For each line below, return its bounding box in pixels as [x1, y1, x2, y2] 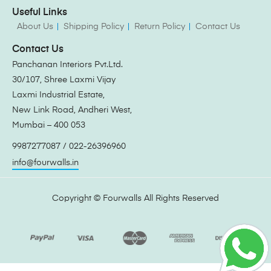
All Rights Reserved [142, 194, 219, 203]
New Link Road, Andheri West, [12, 106, 132, 115]
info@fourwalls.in [12, 158, 79, 168]
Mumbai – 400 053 [12, 121, 85, 130]
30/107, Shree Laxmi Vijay [12, 76, 116, 85]
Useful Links [12, 8, 67, 18]
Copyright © [52, 194, 103, 203]
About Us [17, 22, 53, 31]
